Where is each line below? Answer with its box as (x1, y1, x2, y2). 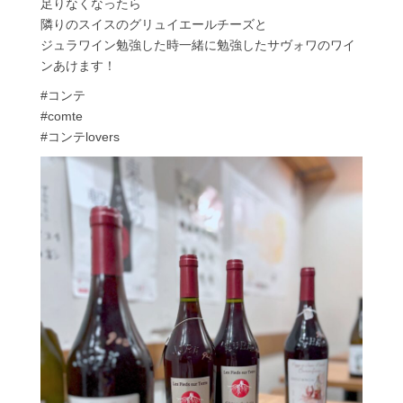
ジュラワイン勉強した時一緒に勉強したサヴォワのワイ (40, 38, 355, 53)
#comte (40, 108, 83, 123)
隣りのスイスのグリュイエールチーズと (40, 17, 267, 32)
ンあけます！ (40, 58, 116, 74)
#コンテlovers (40, 129, 120, 144)
